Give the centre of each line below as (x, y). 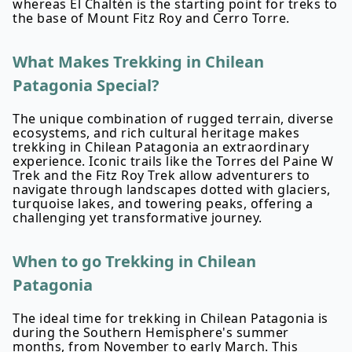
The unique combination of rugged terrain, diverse (173, 119)
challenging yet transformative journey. (137, 218)
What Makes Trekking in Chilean (138, 62)
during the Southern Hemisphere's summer (151, 332)
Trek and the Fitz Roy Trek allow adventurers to (161, 175)
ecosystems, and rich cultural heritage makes (156, 133)
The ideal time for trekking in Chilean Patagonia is (170, 318)
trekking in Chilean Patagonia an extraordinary (161, 147)
